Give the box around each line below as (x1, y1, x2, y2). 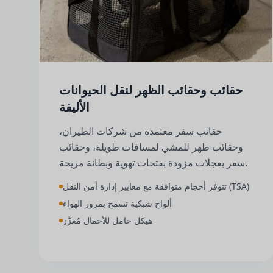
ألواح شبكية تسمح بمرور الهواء (63, 197, 172, 209)
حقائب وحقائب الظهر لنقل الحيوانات (59, 82, 243, 99)
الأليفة (59, 99, 90, 116)
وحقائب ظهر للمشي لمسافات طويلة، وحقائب (59, 140, 243, 154)
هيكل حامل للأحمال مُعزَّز (63, 214, 152, 226)
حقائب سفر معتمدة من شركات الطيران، (59, 124, 222, 138)
